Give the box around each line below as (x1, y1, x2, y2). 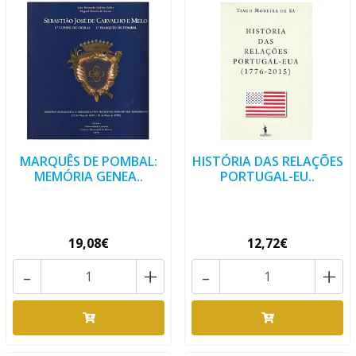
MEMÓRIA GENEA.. (34, 168, 143, 185)
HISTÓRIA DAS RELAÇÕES (192, 153, 343, 170)
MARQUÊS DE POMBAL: (20, 153, 157, 170)
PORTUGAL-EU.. (220, 168, 315, 185)
